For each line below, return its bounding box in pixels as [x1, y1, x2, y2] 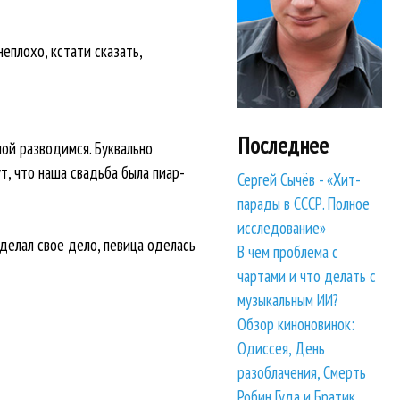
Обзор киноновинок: [237, 313, 355, 336]
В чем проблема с [237, 241, 339, 263]
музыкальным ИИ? [237, 289, 339, 312]
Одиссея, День [237, 337, 326, 360]
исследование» [237, 217, 327, 239]
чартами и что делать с [237, 265, 377, 287]
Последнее [237, 129, 329, 160]
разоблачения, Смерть [237, 362, 367, 384]
